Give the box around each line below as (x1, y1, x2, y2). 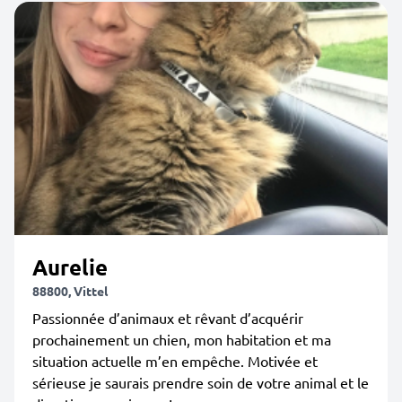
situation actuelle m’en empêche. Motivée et (32, 352, 318, 370)
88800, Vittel (32, 283, 108, 299)
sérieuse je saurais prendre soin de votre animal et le (32, 373, 369, 391)
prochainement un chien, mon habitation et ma (32, 330, 331, 348)
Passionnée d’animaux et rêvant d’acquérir (32, 309, 303, 327)
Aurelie (32, 253, 108, 281)
